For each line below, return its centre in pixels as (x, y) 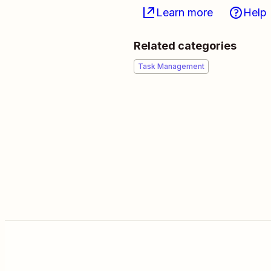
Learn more (184, 12)
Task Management (171, 66)
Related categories (185, 46)
